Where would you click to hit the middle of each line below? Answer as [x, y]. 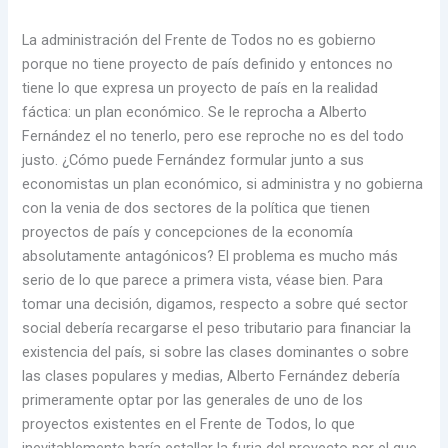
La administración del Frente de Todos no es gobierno [199, 40]
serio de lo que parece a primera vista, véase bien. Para [203, 280]
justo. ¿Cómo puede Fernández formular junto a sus [193, 160]
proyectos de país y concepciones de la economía [188, 232]
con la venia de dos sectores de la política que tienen [196, 208]
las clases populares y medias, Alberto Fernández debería [211, 376]
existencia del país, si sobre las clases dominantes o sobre [216, 352]
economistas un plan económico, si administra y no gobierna [223, 184]
